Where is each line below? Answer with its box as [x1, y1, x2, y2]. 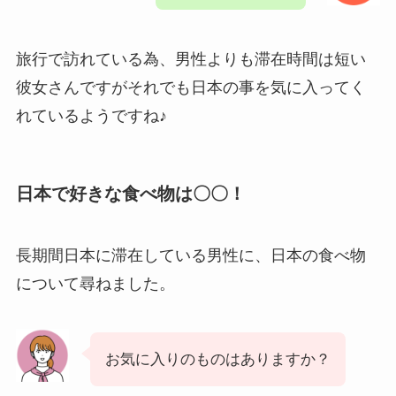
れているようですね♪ [15, 107, 167, 126]
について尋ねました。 [15, 274, 175, 293]
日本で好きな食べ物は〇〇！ [15, 184, 246, 204]
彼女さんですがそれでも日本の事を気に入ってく [15, 79, 366, 97]
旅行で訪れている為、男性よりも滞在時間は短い [15, 50, 366, 69]
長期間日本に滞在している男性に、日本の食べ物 [15, 246, 366, 264]
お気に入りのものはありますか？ [104, 351, 331, 369]
